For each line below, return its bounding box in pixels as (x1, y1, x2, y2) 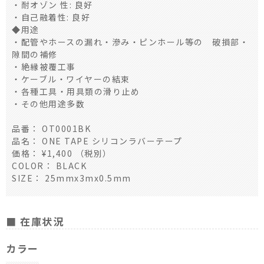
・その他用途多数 (12, 97, 85, 110)
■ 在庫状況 (6, 213, 64, 229)
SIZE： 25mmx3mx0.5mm (12, 171, 131, 184)
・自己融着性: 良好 (12, 11, 90, 23)
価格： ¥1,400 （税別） (12, 147, 112, 159)
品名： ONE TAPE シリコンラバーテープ (12, 134, 183, 147)
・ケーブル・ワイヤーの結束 (12, 72, 130, 85)
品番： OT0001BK (12, 122, 91, 134)
